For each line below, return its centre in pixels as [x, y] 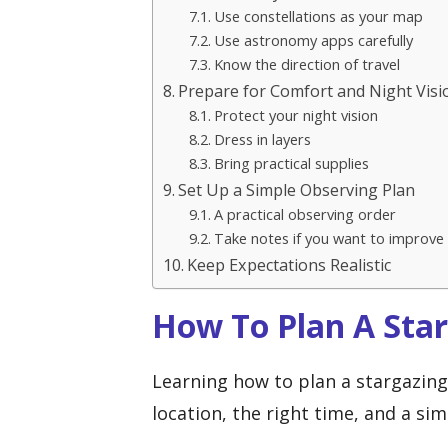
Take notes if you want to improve [328, 237]
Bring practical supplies [291, 162]
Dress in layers [262, 138]
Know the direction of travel [306, 63]
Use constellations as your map [318, 15]
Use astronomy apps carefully [313, 39]
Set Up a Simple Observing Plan [297, 189]
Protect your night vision [295, 114]
